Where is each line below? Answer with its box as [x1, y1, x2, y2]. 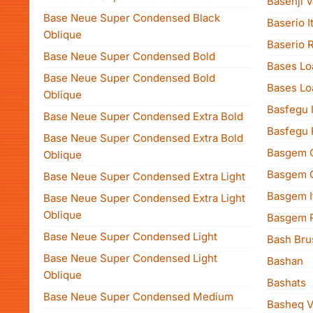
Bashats [267, 276, 306, 289]
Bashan [267, 254, 303, 268]
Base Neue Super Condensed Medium [43, 290, 233, 303]
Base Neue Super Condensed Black [43, 11, 220, 24]
